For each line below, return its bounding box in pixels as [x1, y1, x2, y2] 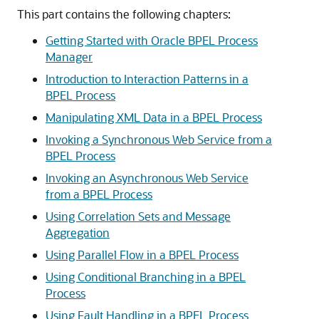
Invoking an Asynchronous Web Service [46, 170, 249, 185]
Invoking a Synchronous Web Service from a [46, 132, 272, 147]
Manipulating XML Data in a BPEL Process [46, 110, 262, 125]
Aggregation [46, 225, 110, 240]
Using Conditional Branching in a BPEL [46, 269, 246, 284]
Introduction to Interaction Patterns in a [46, 71, 249, 86]
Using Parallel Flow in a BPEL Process [46, 247, 239, 262]
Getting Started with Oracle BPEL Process [46, 33, 258, 48]
